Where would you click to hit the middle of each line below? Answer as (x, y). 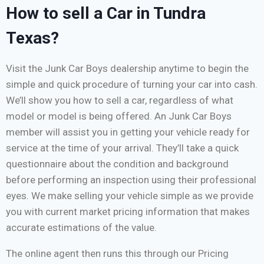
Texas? (32, 38)
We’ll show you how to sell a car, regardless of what (120, 100)
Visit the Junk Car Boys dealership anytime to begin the (127, 68)
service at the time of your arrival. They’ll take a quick (122, 148)
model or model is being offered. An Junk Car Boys (119, 116)
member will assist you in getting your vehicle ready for (128, 132)
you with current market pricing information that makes (128, 211)
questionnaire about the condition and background (117, 164)
